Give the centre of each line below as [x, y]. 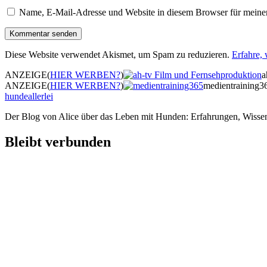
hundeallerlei [29, 97]
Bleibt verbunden [58, 142]
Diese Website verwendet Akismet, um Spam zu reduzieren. [118, 55]
